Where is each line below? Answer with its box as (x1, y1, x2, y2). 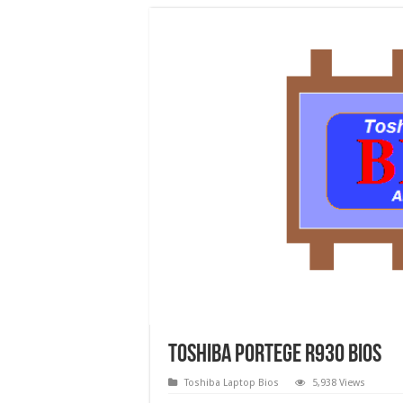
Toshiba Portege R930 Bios (168, 343, 381, 369)
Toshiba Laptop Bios (184, 377, 279, 390)
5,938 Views (312, 377, 365, 390)
